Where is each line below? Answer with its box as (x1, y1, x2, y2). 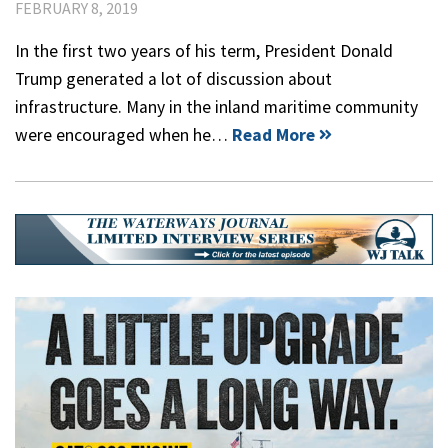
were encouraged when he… (15, 123, 232, 146)
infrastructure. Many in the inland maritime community (15, 95, 418, 118)
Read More (232, 123, 315, 146)
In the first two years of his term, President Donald (15, 39, 393, 62)
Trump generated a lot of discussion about (15, 67, 332, 90)
